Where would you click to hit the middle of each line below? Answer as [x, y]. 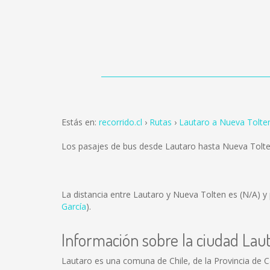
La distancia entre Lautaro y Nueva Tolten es [151, 194]
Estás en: [80, 122]
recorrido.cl [121, 122]
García [74, 206]
